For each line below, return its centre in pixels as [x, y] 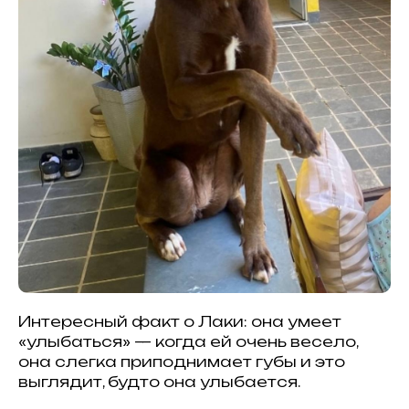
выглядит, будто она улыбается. [159, 381]
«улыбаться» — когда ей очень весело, [188, 341]
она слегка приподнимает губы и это [182, 361]
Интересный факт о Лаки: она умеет [180, 321]
